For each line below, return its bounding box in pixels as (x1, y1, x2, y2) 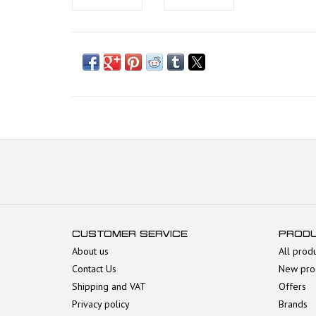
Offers (278, 279, 306, 293)
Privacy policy (72, 297, 130, 310)
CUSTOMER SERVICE (72, 228, 188, 239)
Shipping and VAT (72, 279, 146, 293)
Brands (278, 297, 308, 310)
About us (72, 244, 109, 257)
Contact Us (72, 262, 116, 275)
